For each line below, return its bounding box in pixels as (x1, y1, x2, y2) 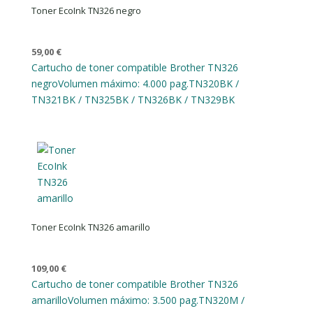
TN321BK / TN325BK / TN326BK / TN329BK (31, 93, 235, 106)
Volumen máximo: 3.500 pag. (67, 293, 198, 307)
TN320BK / (188, 77, 239, 90)
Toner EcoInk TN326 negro (31, 4, 141, 17)
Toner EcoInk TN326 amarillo (31, 221, 150, 234)
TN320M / (198, 293, 245, 307)
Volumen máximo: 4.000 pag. (57, 77, 189, 90)
